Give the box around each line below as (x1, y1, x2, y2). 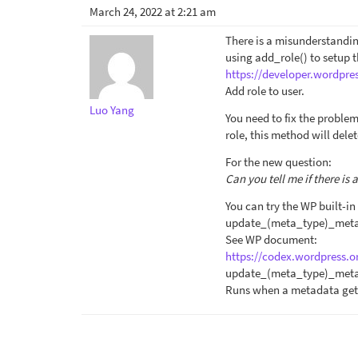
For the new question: (225, 153, 332, 169)
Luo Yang (89, 101, 134, 117)
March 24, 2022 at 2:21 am (89, 3, 216, 19)
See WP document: (225, 231, 317, 247)
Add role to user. (225, 82, 304, 98)
